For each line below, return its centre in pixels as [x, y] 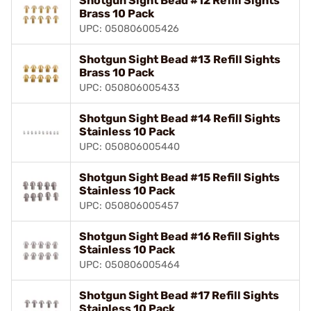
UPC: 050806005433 [129, 88]
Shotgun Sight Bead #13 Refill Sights [180, 59]
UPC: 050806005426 [129, 29]
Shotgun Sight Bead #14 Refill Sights [180, 118]
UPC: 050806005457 [129, 206]
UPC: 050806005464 [129, 265]
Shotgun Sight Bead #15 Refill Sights [179, 177]
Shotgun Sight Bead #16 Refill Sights [179, 236]
